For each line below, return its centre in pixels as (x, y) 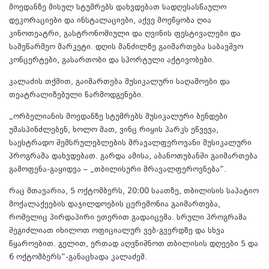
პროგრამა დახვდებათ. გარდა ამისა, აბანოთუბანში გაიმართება (133, 156)
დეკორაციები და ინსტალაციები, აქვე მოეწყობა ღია (110, 21)
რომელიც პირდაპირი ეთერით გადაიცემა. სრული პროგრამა (128, 218)
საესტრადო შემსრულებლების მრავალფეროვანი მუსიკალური (130, 143)
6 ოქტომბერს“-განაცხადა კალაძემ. (78, 257)
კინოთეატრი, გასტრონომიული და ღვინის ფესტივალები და (125, 34)
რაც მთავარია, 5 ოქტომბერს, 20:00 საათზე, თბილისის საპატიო (134, 191)
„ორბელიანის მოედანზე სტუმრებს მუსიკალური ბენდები (118, 117)
